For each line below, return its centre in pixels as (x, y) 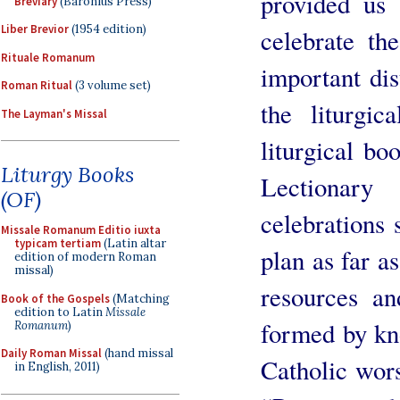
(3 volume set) (112, 85)
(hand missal (137, 353)
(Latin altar (133, 243)
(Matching (140, 298)
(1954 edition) (108, 29)
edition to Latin (60, 312)
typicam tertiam (58, 243)
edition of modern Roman (85, 257)
